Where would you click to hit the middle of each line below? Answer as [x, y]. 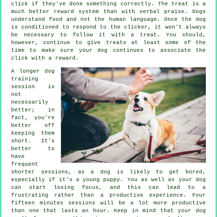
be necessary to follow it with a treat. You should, [108, 35]
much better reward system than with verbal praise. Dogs [108, 11]
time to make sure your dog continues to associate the [108, 50]
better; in [33, 110]
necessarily [30, 102]
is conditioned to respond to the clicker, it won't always [108, 27]
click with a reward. [45, 58]
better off [33, 125]
